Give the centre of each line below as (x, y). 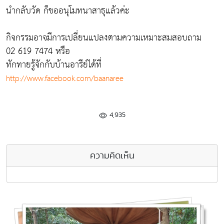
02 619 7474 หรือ (38, 51)
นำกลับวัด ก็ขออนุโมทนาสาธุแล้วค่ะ (68, 10)
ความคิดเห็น (112, 155)
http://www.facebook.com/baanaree (65, 78)
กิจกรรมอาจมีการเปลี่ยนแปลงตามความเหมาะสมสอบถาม (104, 37)
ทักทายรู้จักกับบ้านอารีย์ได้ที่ (54, 64)
